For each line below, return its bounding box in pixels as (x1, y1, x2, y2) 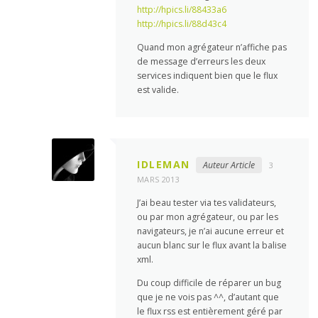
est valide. (137, 83, 180, 96)
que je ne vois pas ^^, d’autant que (137, 291, 280, 304)
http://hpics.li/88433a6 (137, 3, 227, 16)
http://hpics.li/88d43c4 (137, 17, 227, 30)
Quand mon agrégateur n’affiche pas (137, 40, 287, 53)
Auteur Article (202, 158, 255, 171)
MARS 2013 (137, 173, 180, 185)
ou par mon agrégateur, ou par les (137, 211, 279, 223)
